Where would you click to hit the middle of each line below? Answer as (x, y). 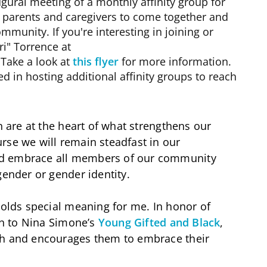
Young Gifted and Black (159, 222)
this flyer (96, 61)
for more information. (175, 61)
